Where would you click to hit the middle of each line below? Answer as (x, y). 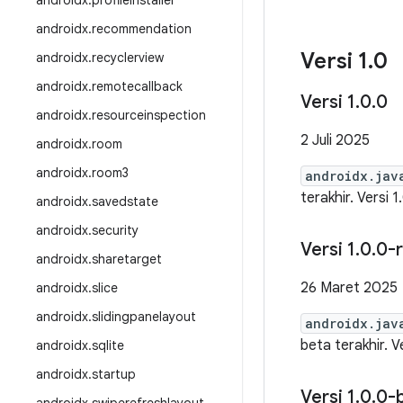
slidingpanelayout (144, 317)
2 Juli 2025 (335, 140)
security (115, 230)
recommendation (142, 29)
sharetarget (127, 259)
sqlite (108, 345)
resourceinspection (149, 115)
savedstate (125, 201)
